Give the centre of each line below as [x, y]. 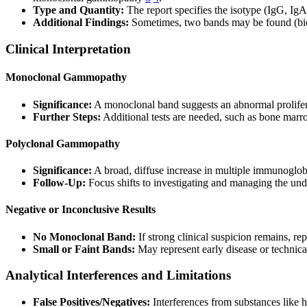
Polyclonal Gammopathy [63, 143]
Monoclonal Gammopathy [66, 77]
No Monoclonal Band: [84, 236]
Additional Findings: [81, 23]
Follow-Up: [59, 183]
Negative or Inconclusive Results [81, 210]
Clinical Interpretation [68, 49]
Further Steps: [67, 116]
